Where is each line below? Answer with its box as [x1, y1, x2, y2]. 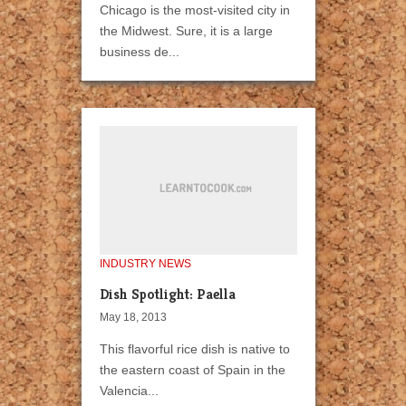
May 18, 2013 [100, 311, 167, 324]
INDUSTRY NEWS [100, 257, 191, 271]
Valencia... [100, 383, 159, 399]
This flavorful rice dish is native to [100, 342, 290, 357]
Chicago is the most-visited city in [100, 3, 290, 18]
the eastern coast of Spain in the [100, 362, 285, 378]
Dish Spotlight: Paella [100, 285, 236, 304]
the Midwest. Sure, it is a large [100, 24, 273, 39]
